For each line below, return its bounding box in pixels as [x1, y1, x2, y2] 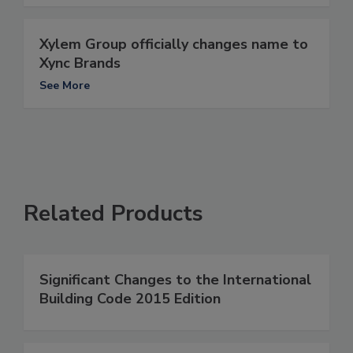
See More [39, 78, 90, 94]
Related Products [24, 199, 203, 229]
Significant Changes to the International [39, 270, 311, 290]
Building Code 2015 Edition [39, 289, 221, 309]
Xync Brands [39, 54, 121, 73]
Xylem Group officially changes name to [39, 35, 308, 54]
